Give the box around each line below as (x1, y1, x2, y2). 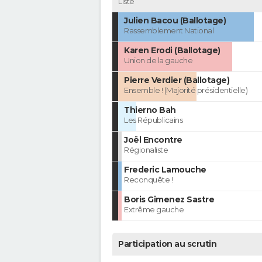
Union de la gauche (124, 56, 192, 65)
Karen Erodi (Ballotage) (124, 45, 220, 56)
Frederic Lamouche (124, 164, 206, 175)
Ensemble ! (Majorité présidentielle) (124, 85, 247, 95)
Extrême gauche (124, 205, 184, 215)
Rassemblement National (124, 26, 213, 36)
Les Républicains (124, 115, 182, 125)
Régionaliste (124, 145, 168, 155)
